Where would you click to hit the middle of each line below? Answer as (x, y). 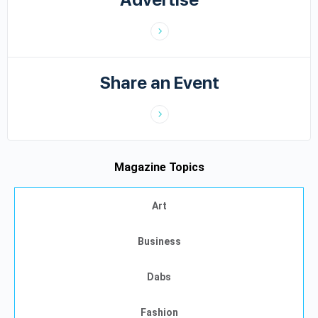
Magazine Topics (159, 167)
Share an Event (159, 82)
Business (159, 241)
